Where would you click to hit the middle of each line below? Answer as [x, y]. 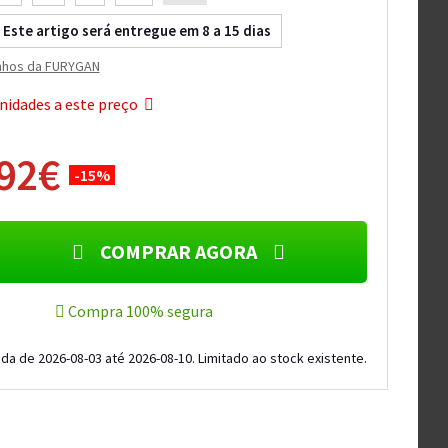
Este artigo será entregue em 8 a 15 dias [136, 30]
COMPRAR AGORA [179, 251]
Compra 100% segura [139, 311]
